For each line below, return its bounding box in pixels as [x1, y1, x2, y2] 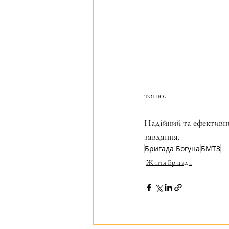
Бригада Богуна [145, 144, 200, 153]
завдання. [144, 131, 180, 142]
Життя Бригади [146, 158, 192, 167]
